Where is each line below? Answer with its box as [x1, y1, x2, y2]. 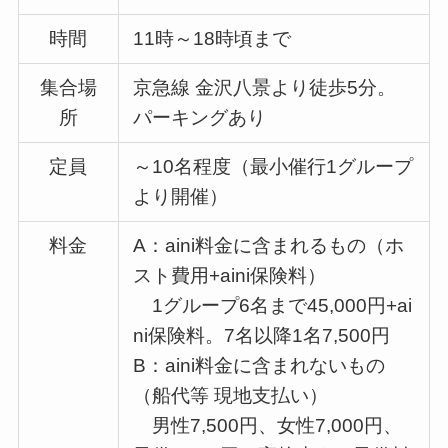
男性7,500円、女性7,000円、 [133, 414, 403, 436]
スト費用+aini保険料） [133, 264, 327, 286]
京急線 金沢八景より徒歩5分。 [133, 76, 397, 98]
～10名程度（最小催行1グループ [133, 155, 414, 177]
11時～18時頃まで [133, 27, 292, 49]
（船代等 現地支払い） [133, 384, 329, 406]
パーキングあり [133, 106, 267, 128]
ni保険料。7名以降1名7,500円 [133, 324, 410, 346]
